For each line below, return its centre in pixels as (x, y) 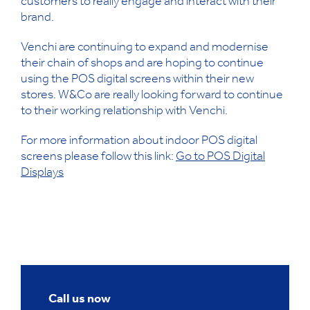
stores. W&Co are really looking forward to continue (152, 96)
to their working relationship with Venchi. (124, 112)
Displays (42, 173)
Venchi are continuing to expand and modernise (145, 48)
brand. (37, 18)
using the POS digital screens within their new (137, 80)
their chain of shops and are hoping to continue (142, 64)
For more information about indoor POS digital (139, 142)
